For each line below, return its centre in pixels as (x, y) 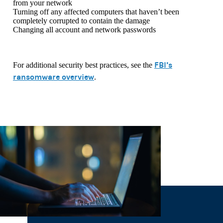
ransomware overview (54, 77)
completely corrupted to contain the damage (81, 21)
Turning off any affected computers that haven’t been (96, 12)
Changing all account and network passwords (84, 30)
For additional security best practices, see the (84, 65)
